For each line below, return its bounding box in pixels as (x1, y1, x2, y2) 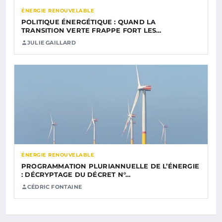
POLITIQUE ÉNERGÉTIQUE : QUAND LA (21, 17, 156, 26)
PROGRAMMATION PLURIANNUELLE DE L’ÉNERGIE (21, 162, 199, 170)
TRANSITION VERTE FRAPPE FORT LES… (21, 26, 162, 34)
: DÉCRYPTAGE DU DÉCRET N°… (21, 170, 131, 178)
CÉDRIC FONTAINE (27, 183, 82, 190)
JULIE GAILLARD (27, 39, 76, 46)
